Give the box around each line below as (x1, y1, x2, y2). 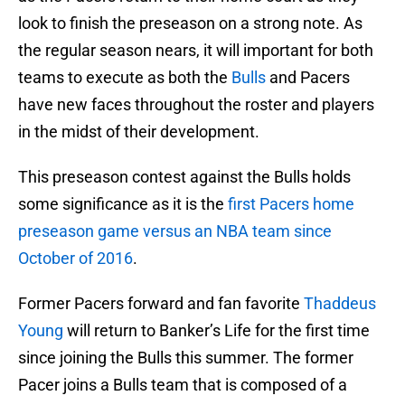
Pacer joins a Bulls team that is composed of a (18, 375, 347, 395)
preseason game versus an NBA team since (18, 221, 332, 241)
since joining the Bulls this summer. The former (18, 348, 353, 368)
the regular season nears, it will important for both (18, 41, 373, 61)
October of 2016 (18, 249, 133, 268)
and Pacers (266, 68, 350, 88)
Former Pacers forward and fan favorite (18, 294, 304, 314)
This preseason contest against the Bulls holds (18, 167, 351, 187)
